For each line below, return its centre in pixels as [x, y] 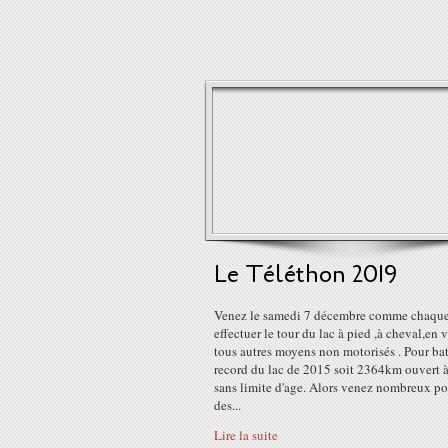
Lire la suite [246, 435]
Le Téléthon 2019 [306, 274]
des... [227, 405]
